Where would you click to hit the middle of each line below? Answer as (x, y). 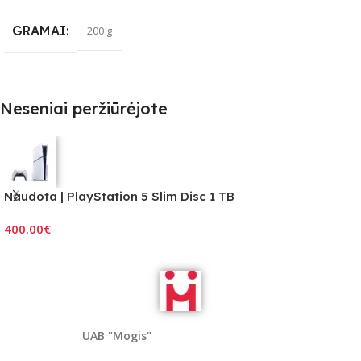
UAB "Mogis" (117, 336)
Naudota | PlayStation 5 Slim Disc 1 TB (119, 197)
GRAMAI (39, 31)
